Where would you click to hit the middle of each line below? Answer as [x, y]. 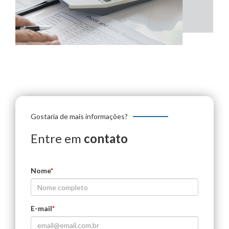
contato [106, 139]
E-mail [41, 209]
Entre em [57, 139]
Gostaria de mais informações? [79, 117]
